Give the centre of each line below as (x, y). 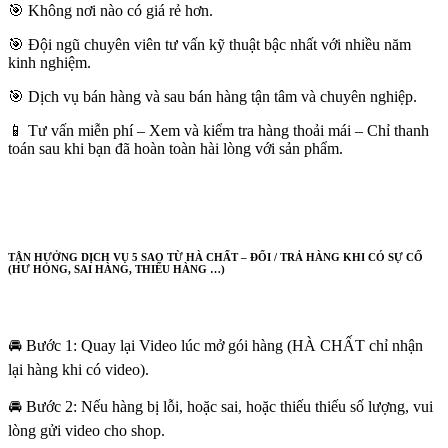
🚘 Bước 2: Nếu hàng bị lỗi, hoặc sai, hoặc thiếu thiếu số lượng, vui (220, 406)
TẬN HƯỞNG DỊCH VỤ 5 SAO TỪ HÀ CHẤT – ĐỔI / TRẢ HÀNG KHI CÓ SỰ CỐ (215, 256)
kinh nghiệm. (49, 62)
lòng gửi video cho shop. (86, 430)
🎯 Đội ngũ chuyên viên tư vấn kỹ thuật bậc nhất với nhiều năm (209, 44)
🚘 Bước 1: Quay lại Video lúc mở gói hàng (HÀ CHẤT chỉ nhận (215, 345)
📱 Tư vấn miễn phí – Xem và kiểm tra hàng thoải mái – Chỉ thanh (218, 130)
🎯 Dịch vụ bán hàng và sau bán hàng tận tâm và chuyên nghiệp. (212, 96)
